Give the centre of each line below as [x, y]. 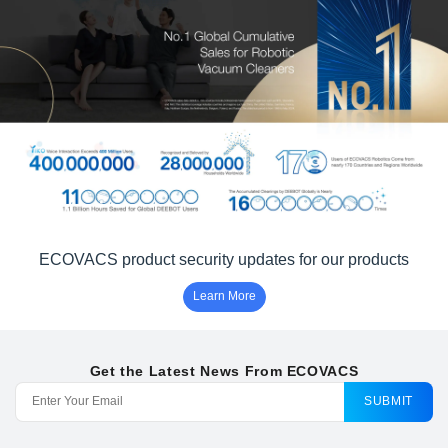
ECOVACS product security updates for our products [224, 259]
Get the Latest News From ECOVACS [224, 370]
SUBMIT [388, 401]
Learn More [224, 296]
